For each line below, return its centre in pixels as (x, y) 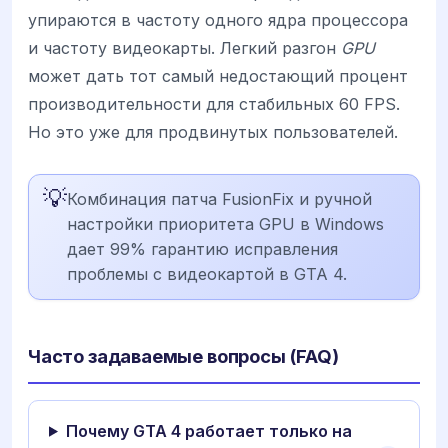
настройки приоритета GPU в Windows (225, 223)
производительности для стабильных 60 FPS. (214, 103)
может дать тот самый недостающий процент (218, 75)
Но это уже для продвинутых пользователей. (213, 131)
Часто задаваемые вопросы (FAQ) (183, 355)
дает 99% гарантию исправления (202, 248)
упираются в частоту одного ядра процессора (218, 19)
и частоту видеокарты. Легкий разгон (184, 47)
